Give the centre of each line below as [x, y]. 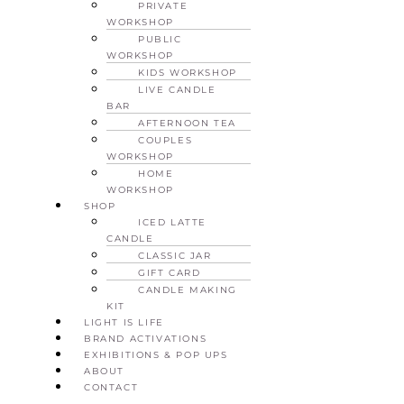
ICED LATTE [172, 222]
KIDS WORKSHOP [188, 72]
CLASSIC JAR [175, 255]
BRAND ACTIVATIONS [146, 338]
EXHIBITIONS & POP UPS [156, 354]
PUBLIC [160, 39]
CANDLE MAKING [188, 289]
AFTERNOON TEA [187, 123]
